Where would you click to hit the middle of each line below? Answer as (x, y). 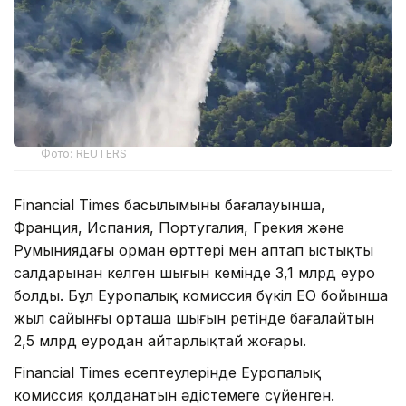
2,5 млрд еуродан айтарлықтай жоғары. (160, 341)
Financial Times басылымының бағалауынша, (169, 205)
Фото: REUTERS (84, 154)
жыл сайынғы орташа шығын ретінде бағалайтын (194, 319)
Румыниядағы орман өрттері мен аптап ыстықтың (193, 251)
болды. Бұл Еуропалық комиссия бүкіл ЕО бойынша (201, 296)
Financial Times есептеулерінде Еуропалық (167, 373)
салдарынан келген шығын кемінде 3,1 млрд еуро (194, 273)
